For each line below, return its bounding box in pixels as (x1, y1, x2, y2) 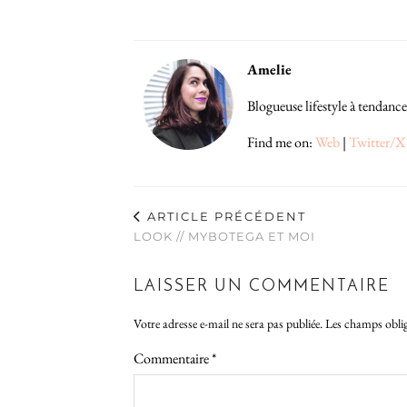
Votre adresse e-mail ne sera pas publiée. (134, 314, 323, 332)
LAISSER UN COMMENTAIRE (134, 277, 390, 295)
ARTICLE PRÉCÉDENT (143, 208, 306, 223)
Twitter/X (349, 132, 405, 152)
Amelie (247, 59, 292, 79)
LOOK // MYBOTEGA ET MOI (134, 228, 315, 243)
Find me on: (247, 132, 315, 152)
